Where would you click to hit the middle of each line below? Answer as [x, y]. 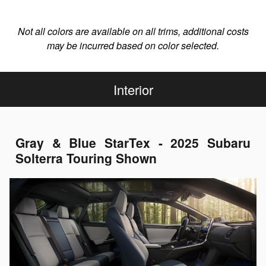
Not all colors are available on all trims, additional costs [133, 31]
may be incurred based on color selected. [133, 46]
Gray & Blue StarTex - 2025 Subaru [133, 143]
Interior [133, 90]
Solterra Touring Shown [86, 158]
